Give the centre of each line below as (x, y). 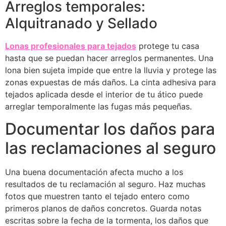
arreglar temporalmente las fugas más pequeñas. (98, 106)
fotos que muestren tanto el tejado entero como (97, 196)
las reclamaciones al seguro (110, 148)
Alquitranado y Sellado (81, 23)
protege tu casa (168, 46)
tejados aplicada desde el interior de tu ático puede (104, 94)
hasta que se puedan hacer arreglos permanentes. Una (109, 58)
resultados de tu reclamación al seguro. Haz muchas (105, 184)
